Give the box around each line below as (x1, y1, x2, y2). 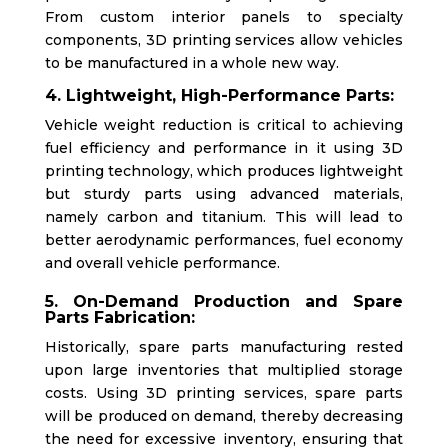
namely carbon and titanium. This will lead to (44, 208, 404, 227)
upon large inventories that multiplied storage (44, 361, 404, 380)
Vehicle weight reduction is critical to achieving (44, 116, 404, 135)
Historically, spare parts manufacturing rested (44, 338, 404, 357)
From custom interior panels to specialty (44, 8, 404, 27)
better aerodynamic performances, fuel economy (44, 231, 404, 250)
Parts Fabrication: (44, 308, 195, 328)
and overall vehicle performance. (44, 254, 280, 273)
